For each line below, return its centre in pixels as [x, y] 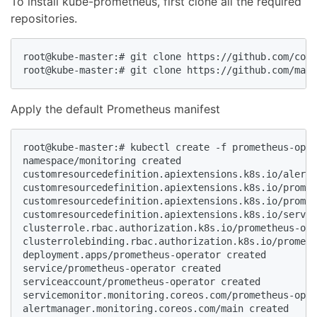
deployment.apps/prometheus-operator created [144, 255]
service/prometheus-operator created [122, 269]
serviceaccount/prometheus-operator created [142, 282]
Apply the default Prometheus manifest [115, 109]
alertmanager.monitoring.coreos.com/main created [156, 309]
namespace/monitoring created [102, 161]
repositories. [44, 19]
